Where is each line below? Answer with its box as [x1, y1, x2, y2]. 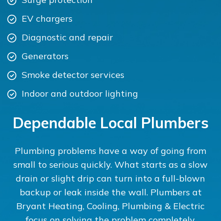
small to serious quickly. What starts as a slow [13, 159, 208, 170]
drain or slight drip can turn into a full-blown [16, 173, 205, 184]
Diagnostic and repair [21, 32, 113, 43]
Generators [21, 50, 69, 62]
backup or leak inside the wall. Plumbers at [19, 186, 202, 198]
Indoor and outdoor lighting [21, 88, 138, 99]
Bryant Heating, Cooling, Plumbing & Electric [16, 200, 205, 212]
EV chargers [21, 13, 73, 24]
